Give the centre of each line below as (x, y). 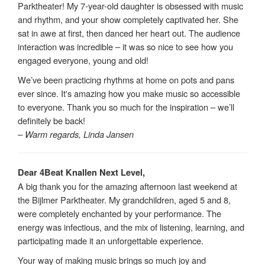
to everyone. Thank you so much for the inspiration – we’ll (126, 106)
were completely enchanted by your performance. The (119, 213)
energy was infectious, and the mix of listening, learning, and (131, 227)
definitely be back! (51, 120)
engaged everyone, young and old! (83, 60)
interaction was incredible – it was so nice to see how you (125, 46)
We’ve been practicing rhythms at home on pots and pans (126, 79)
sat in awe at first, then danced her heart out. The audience (129, 33)
